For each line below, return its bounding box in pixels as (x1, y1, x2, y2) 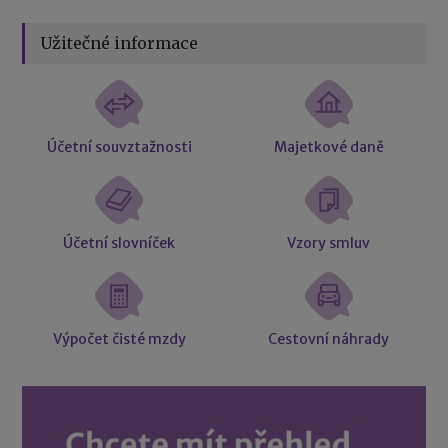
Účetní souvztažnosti (46, 137, 192, 156)
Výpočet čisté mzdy (52, 330, 186, 349)
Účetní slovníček (63, 234, 176, 253)
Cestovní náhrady (268, 330, 390, 349)
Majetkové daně (273, 137, 384, 156)
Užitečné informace (40, 32, 199, 53)
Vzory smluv (287, 234, 371, 253)
